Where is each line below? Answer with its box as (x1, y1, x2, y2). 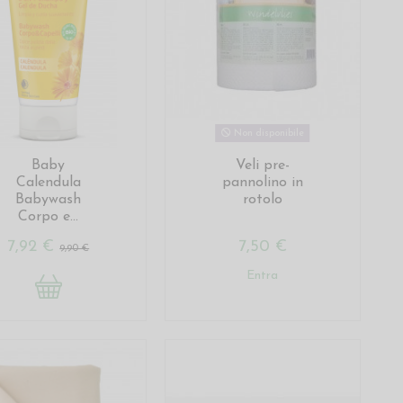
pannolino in (221, 175, 303, 190)
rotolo (242, 192, 282, 207)
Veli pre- (235, 157, 290, 173)
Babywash (15, 192, 82, 207)
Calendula (15, 175, 81, 190)
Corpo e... (18, 209, 79, 224)
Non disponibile (230, 128, 304, 139)
